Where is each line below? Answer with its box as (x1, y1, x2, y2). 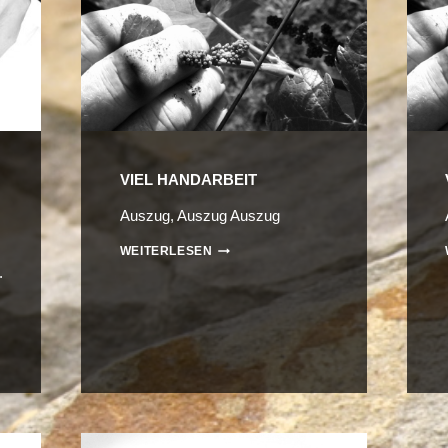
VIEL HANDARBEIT (119, 171, 257, 189)
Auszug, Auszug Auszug (119, 207, 280, 225)
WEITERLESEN (119, 244, 213, 259)
